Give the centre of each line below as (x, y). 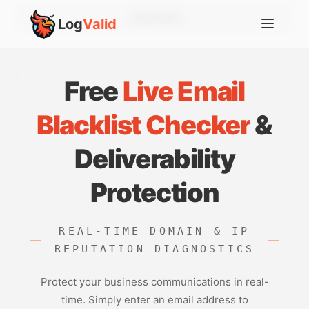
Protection (154, 192)
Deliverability (154, 159)
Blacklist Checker (143, 125)
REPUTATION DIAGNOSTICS (154, 249)
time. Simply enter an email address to (154, 300)
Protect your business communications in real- (154, 282)
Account (160, 18)
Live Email (183, 91)
